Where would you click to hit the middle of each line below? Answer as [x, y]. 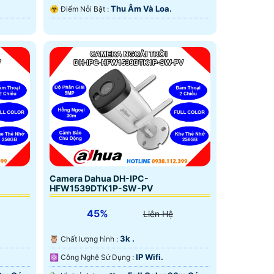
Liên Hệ [158, 214]
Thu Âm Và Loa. [141, 9]
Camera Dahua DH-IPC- [99, 179]
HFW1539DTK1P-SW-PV [101, 188]
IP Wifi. [149, 257]
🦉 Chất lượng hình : [90, 239]
